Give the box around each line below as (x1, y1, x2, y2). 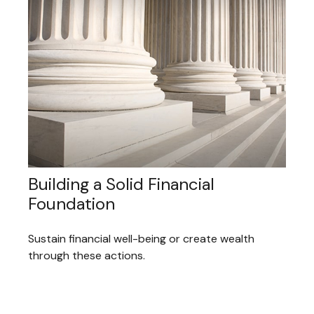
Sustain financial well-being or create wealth (28, 231, 254, 247)
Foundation (28, 193, 115, 215)
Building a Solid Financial (28, 173, 214, 196)
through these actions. (28, 248, 145, 264)
